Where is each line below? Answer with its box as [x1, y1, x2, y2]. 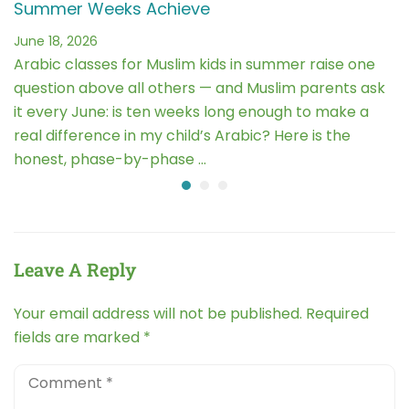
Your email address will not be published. [14, 303, 302, 325]
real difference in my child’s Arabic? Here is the [14, 125, 351, 147]
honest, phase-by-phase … [14, 149, 206, 171]
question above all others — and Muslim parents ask [14, 78, 385, 100]
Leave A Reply [14, 257, 136, 282]
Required [306, 303, 369, 325]
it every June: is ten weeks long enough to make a [14, 101, 369, 123]
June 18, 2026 [14, 32, 98, 51]
